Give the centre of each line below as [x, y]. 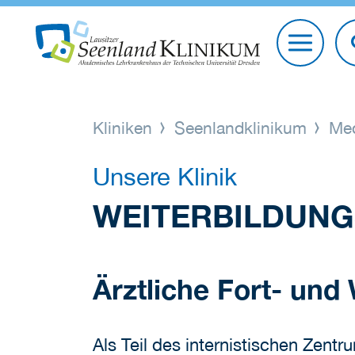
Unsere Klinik [165, 177]
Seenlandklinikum [241, 128]
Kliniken [125, 128]
